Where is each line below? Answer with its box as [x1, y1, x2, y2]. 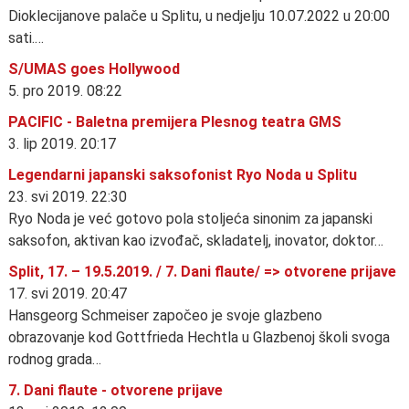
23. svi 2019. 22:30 [8, 187, 127, 205]
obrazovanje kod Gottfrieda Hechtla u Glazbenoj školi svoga [8, 328, 390, 346]
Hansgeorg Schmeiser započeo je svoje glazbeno [8, 306, 322, 324]
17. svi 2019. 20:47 [8, 284, 127, 302]
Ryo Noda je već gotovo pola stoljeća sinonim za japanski [8, 209, 372, 227]
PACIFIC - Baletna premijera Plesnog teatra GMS [8, 112, 341, 131]
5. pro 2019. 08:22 [8, 81, 122, 100]
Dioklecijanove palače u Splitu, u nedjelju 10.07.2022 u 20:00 [8, 6, 390, 25]
